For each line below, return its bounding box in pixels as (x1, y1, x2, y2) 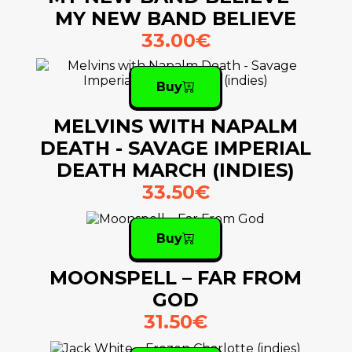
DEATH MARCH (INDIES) (57, 159, 295, 182)
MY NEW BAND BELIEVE (55, 7, 297, 31)
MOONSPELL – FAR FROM (49, 266, 302, 290)
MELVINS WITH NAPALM (53, 115, 299, 138)
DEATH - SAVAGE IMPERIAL (40, 137, 312, 160)
